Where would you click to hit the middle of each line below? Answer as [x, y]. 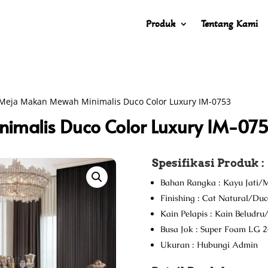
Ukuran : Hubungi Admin [209, 244]
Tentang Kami [229, 24]
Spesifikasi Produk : [208, 163]
